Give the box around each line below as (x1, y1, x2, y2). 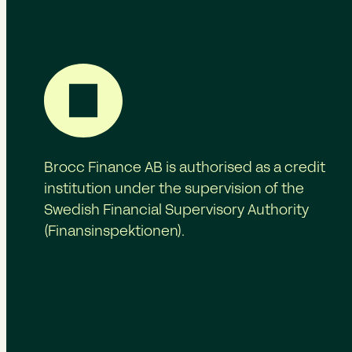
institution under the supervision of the (44, 182, 304, 196)
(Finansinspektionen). (44, 225, 185, 239)
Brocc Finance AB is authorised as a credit (44, 161, 325, 175)
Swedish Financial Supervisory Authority (44, 203, 309, 218)
